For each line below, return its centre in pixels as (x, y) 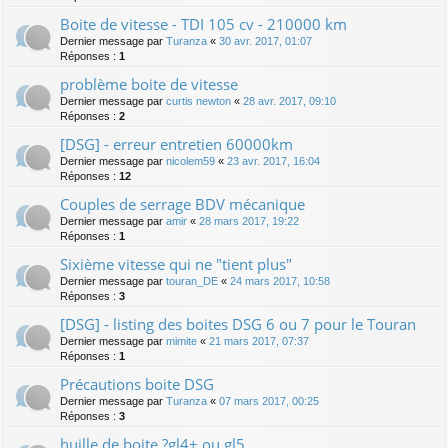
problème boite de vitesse (149, 84)
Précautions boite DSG (137, 384)
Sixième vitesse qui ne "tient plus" (176, 264)
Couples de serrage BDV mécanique (182, 204)
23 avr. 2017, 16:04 (273, 161)
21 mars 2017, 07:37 (259, 341)
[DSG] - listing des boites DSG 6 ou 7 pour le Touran (238, 324)
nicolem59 (190, 161)
